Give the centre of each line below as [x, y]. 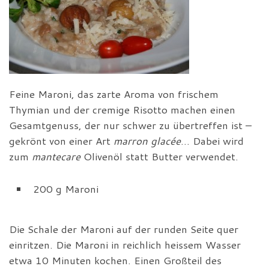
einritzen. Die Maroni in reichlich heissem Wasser [125, 244]
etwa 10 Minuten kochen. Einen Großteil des [115, 260]
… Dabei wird [212, 141]
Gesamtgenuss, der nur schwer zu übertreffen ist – [130, 125]
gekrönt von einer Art [61, 141]
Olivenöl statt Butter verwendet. [159, 156]
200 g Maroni [66, 189]
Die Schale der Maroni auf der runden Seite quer [124, 229]
